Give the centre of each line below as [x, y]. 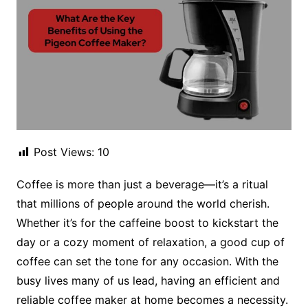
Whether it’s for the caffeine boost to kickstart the [147, 223]
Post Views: [64, 152]
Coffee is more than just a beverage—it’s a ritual [142, 185]
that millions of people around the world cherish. [143, 204]
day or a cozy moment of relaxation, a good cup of [150, 242]
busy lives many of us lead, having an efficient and [148, 281]
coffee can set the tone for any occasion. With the [147, 262]
